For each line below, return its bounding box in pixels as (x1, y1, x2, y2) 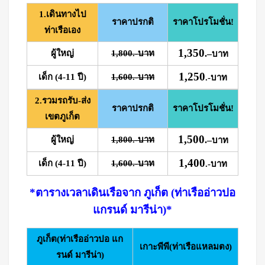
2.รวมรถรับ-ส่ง (34, 96, 91, 105)
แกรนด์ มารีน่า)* (93, 203, 172, 216)
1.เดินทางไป (38, 9, 86, 19)
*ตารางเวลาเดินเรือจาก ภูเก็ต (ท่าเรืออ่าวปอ (30, 186, 235, 199)
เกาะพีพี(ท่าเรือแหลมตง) (139, 242, 232, 251)
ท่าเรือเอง (44, 25, 80, 35)
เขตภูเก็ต (45, 112, 80, 121)
